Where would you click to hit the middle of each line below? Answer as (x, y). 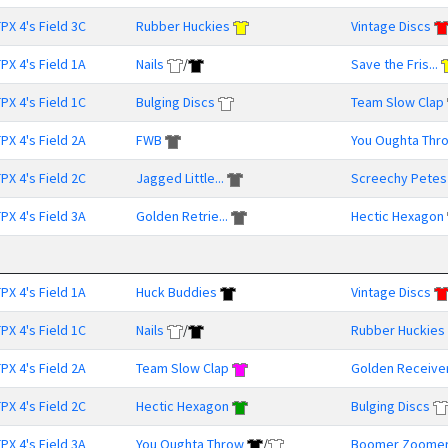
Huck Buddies (176, 292)
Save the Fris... (394, 64)
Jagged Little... (180, 178)
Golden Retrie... (182, 216)
